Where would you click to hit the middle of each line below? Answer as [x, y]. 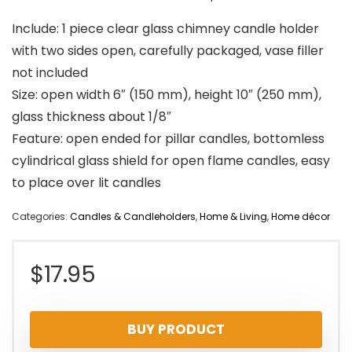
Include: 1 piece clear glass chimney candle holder [165, 29]
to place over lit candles [86, 183]
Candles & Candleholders [133, 217]
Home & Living [233, 217]
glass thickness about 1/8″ [92, 117]
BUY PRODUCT [176, 330]
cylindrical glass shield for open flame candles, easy [171, 161]
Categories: [41, 217]
